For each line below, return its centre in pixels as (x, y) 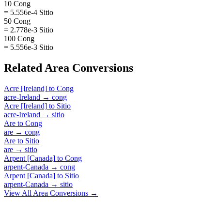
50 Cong (17, 21)
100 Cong (19, 38)
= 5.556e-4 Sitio (29, 12)
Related (24, 68)
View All (18, 193)
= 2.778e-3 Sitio (29, 30)
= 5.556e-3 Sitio (29, 47)
